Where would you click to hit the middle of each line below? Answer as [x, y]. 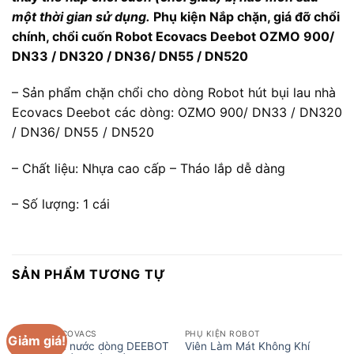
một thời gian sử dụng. [81, 16]
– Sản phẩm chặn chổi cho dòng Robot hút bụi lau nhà [174, 92]
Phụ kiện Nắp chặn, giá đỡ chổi [245, 16]
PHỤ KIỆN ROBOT [222, 333]
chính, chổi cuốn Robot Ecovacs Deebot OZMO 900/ [173, 36]
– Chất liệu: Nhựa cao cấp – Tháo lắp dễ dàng [149, 168]
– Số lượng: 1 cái [61, 204]
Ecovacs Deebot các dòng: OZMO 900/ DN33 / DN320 [177, 112]
